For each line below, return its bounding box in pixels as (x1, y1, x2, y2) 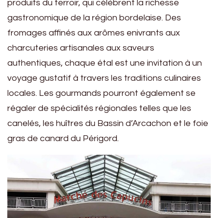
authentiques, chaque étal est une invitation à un (7, 58, 202, 68)
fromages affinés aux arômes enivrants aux (7, 28, 180, 37)
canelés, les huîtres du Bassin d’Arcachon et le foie (7, 118, 208, 128)
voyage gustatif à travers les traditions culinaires (7, 73, 201, 83)
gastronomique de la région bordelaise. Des (7, 13, 181, 22)
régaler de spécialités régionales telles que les (7, 103, 191, 113)
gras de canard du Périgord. (7, 133, 119, 143)
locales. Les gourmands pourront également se (7, 88, 196, 98)
